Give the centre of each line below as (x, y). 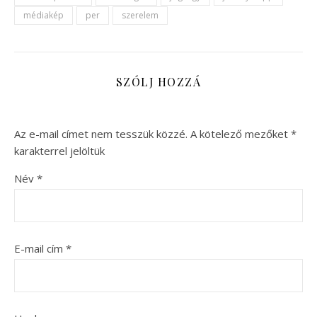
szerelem (140, 16)
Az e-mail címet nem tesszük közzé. (101, 134)
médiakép (44, 16)
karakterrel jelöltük (59, 151)
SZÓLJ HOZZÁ (158, 82)
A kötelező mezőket (241, 134)
